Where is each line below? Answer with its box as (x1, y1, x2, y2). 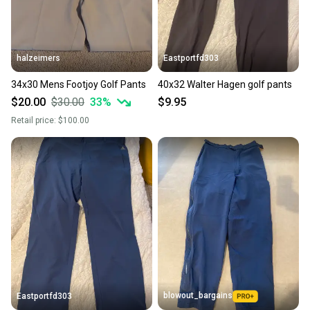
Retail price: (11, 116, 58, 126)
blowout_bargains (163, 290, 232, 300)
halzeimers (17, 53, 60, 64)
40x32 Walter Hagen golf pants (158, 79, 292, 91)
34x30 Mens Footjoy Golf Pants (11, 79, 146, 91)
